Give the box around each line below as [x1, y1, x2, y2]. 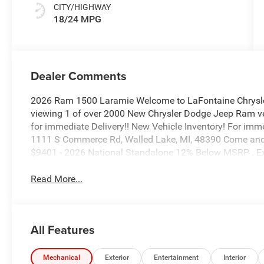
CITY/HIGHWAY [54, 2, 111, 12]
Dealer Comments [31, 67, 127, 85]
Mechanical [43, 253, 81, 262]
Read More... [31, 173, 83, 185]
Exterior [105, 253, 130, 262]
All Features [31, 221, 95, 239]
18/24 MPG [54, 14, 102, 25]
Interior [223, 253, 246, 262]
